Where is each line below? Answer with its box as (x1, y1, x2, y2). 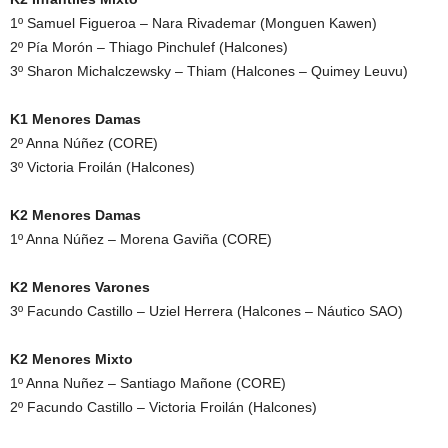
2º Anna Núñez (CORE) (10, 134, 158, 151)
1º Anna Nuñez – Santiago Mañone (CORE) (10, 374, 286, 391)
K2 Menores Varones (10, 278, 150, 295)
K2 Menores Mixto (10, 350, 133, 367)
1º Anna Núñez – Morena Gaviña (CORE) (10, 230, 272, 247)
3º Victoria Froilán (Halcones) (10, 158, 195, 175)
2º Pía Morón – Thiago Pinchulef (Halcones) (10, 38, 288, 55)
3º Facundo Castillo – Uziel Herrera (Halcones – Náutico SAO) (10, 302, 403, 319)
